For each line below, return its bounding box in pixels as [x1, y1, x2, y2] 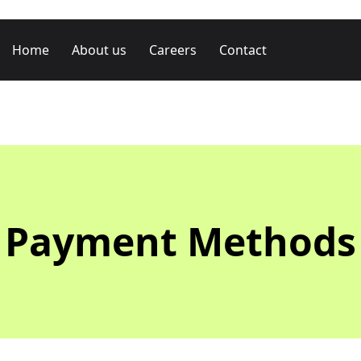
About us [72, 41, 127, 59]
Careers [149, 41, 197, 59]
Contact [219, 41, 267, 59]
